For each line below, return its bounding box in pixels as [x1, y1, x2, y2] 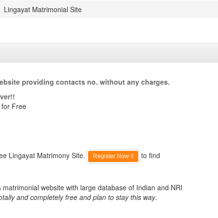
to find [139, 150, 160, 160]
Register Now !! [93, 153, 133, 160]
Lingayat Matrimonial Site [4, 4, 82, 14]
